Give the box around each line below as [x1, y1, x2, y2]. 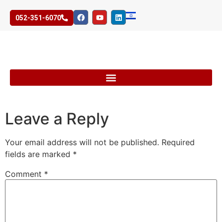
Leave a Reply [5, 109, 109, 129]
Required [162, 137, 195, 148]
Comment [5, 169, 44, 179]
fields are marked [5, 149, 73, 160]
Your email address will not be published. [5, 137, 159, 148]
